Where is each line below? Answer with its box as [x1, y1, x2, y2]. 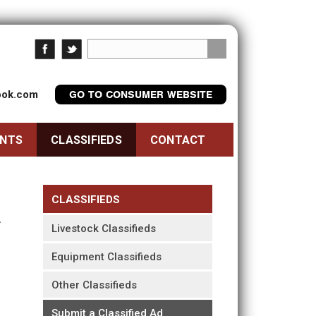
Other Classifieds [51, 279, 137, 291]
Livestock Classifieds [51, 222, 156, 235]
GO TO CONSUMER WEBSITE [69, 88, 212, 101]
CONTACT [150, 133, 206, 147]
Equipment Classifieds [51, 250, 162, 263]
